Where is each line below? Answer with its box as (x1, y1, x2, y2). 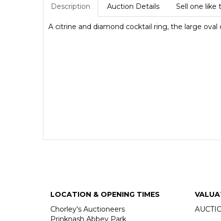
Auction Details (107, 2, 159, 11)
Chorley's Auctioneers (50, 205, 125, 214)
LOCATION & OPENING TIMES (50, 190, 160, 199)
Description (51, 2, 90, 11)
